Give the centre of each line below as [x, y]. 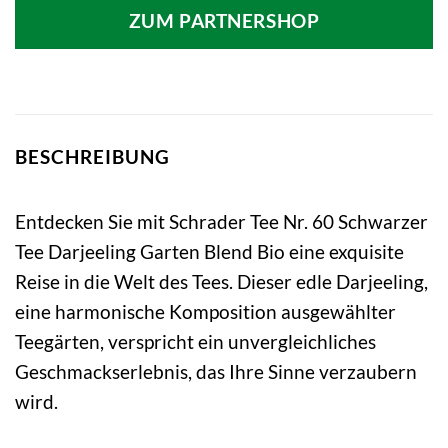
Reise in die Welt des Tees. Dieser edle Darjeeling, [221, 281]
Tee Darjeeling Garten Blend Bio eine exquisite [209, 251]
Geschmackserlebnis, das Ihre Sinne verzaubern [216, 371]
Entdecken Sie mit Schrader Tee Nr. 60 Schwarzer [221, 221]
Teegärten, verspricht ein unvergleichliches [195, 341]
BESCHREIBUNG [92, 157]
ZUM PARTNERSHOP [224, 21]
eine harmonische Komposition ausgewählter [205, 311]
